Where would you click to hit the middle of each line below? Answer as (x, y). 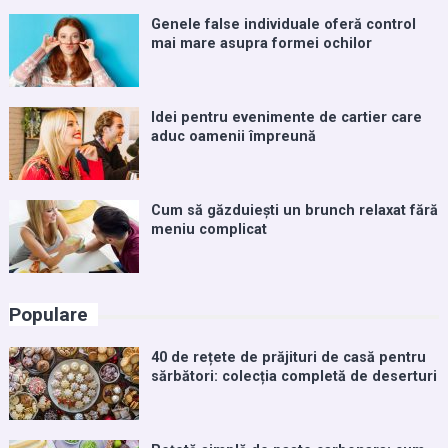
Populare (48, 315)
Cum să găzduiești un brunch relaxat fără (294, 211)
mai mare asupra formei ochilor (261, 44)
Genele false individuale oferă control (283, 25)
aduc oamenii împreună (233, 137)
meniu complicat (208, 230)
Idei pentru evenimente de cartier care (286, 118)
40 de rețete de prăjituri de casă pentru (288, 358)
